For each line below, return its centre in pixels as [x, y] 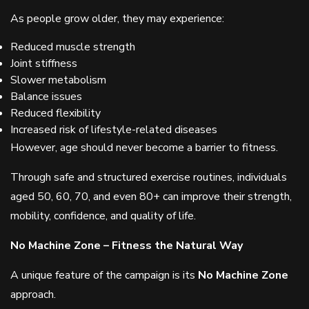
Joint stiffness [44, 63]
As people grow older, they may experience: [117, 19]
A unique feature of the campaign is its [104, 275]
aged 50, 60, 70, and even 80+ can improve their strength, [151, 197]
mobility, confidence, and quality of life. [103, 216]
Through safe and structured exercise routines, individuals [149, 177]
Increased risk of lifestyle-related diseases [114, 130]
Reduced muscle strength [73, 47]
